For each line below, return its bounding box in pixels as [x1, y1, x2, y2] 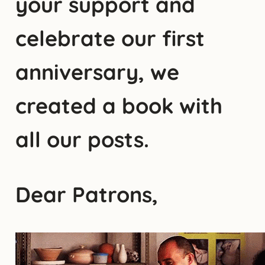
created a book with [15, 92, 222, 119]
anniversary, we [15, 58, 179, 85]
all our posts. [15, 125, 155, 153]
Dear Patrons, [15, 180, 158, 208]
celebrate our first [15, 24, 205, 51]
